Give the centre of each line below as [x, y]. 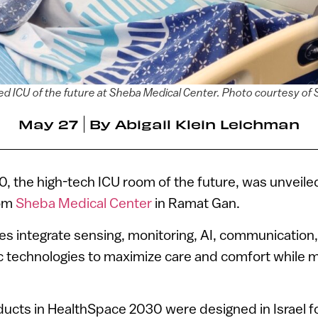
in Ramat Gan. [196, 203]
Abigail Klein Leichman [207, 124]
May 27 [48, 124]
